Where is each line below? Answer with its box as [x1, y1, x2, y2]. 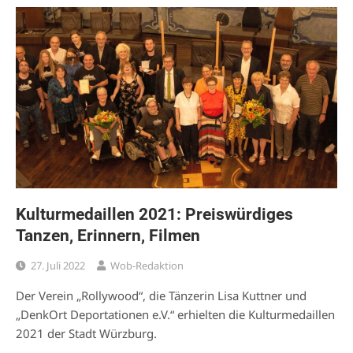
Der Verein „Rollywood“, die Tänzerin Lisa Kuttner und [16, 288, 307, 304]
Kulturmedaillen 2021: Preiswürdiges [16, 204, 293, 224]
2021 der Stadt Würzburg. [16, 325, 157, 342]
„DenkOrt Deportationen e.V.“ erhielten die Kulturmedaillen [16, 307, 335, 323]
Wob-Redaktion [110, 258, 184, 273]
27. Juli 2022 [31, 258, 85, 273]
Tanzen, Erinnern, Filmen [16, 225, 200, 245]
